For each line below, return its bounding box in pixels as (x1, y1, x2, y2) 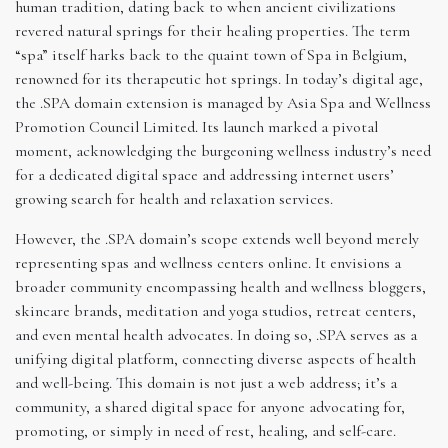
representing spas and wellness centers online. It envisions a (15, 252, 401, 273)
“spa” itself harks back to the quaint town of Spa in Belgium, (15, 44, 407, 65)
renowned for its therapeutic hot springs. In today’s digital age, (15, 68, 423, 89)
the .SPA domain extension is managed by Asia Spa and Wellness (15, 92, 431, 113)
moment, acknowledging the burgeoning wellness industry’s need (15, 140, 431, 161)
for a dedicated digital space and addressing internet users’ (15, 164, 394, 185)
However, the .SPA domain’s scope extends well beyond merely (15, 228, 419, 249)
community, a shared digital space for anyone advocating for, (15, 396, 405, 417)
